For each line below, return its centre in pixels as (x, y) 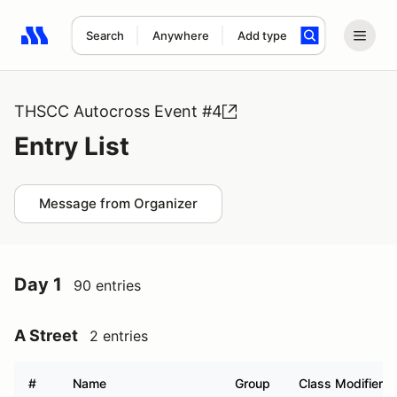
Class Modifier (341, 383)
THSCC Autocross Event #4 (118, 111)
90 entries (107, 285)
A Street (46, 335)
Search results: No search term (124, 45)
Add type (262, 35)
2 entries (119, 336)
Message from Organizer (118, 203)
